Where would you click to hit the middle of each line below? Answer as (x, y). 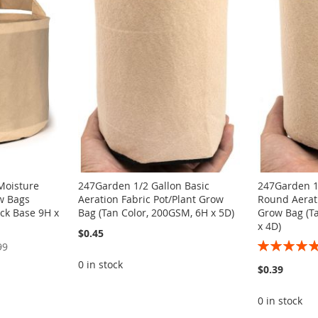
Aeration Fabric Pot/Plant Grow (150, 199)
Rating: (273, 244)
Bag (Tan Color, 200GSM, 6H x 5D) (156, 213)
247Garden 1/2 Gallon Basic (143, 186)
